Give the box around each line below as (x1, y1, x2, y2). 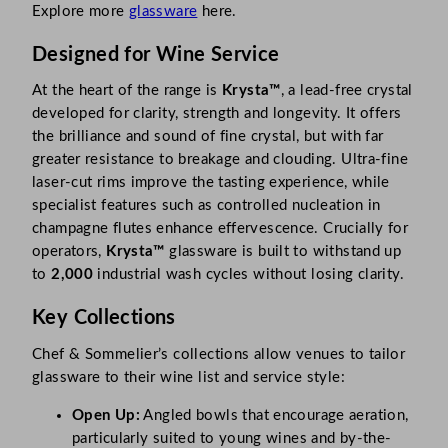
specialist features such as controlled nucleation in (32, 198, 381, 214)
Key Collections (32, 308, 176, 329)
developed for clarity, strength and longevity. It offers (32, 106, 402, 122)
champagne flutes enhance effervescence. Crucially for (32, 221, 409, 237)
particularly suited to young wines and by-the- (72, 430, 392, 446)
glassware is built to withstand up (164, 244, 402, 260)
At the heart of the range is (32, 83, 223, 99)
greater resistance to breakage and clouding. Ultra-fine (32, 152, 408, 168)
